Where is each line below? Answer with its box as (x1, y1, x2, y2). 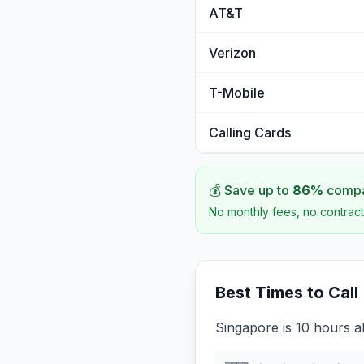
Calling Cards (209, 124, 291, 141)
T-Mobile (209, 84, 265, 101)
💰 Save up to (209, 182, 292, 198)
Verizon (209, 45, 256, 61)
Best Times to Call (215, 283, 358, 302)
